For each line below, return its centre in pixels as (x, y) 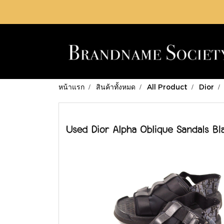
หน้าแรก (71, 87)
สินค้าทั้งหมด (116, 87)
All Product (167, 87)
